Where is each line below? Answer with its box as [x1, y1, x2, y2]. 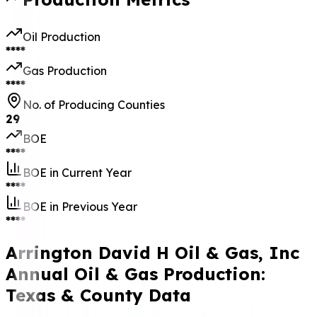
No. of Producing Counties [23, 98, 165, 113]
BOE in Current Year [23, 166, 132, 180]
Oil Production [23, 30, 100, 45]
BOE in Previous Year [23, 200, 137, 214]
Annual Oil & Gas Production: [6, 263, 265, 285]
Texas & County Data [6, 284, 191, 306]
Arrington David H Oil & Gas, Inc [6, 242, 299, 264]
